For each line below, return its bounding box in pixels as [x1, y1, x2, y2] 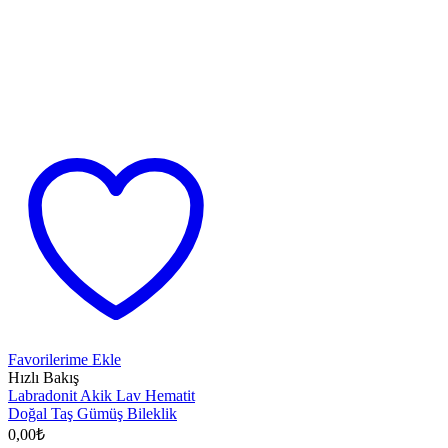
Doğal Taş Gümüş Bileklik [8, 404, 177, 422]
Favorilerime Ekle [8, 350, 121, 368]
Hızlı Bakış [8, 368, 79, 386]
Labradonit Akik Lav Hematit [8, 386, 195, 404]
